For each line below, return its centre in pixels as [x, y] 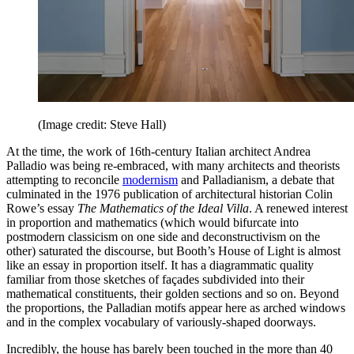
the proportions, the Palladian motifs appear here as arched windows [176, 308]
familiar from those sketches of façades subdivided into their [155, 280]
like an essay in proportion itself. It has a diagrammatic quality [160, 265]
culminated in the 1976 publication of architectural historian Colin [169, 194]
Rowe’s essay [42, 209]
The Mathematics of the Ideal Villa [163, 209]
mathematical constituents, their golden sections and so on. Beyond [173, 294]
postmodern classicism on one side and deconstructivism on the [163, 237]
